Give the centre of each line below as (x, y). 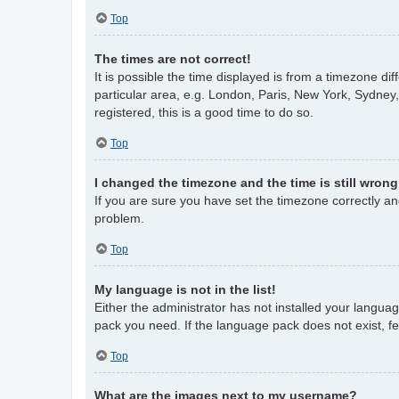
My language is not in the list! (185, 289)
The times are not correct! (173, 58)
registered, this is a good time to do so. (204, 112)
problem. (119, 219)
